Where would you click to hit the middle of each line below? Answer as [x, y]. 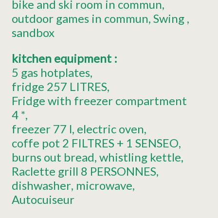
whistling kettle [140, 157]
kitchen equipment [63, 58]
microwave [104, 185]
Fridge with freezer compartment [99, 101]
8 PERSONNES [118, 171]
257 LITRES [77, 87]
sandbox [33, 33]
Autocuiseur [43, 200]
